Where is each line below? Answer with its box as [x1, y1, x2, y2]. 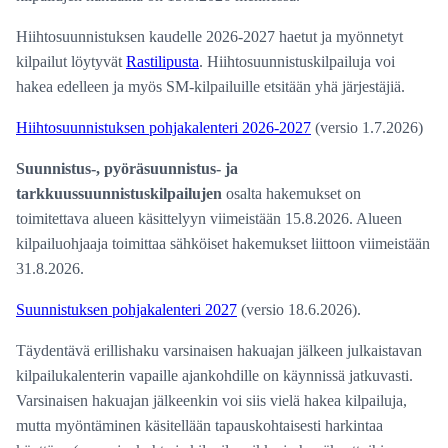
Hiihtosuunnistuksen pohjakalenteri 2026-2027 [16, 119, 311, 137]
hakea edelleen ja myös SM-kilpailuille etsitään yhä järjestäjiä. [16, 78, 405, 96]
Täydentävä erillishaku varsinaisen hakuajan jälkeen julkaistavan [16, 342, 422, 360]
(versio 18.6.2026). [237, 301, 361, 319]
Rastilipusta [126, 53, 199, 71]
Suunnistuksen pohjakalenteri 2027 [16, 301, 237, 319]
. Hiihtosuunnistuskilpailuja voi [199, 53, 395, 71]
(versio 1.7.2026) [311, 119, 423, 137]
